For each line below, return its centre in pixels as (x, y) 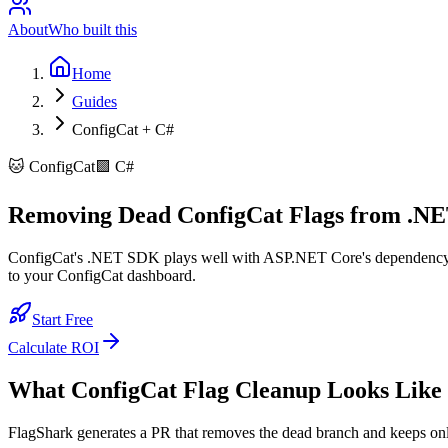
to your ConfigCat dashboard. (102, 275)
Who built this (92, 29)
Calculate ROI (53, 347)
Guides (94, 101)
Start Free (62, 319)
